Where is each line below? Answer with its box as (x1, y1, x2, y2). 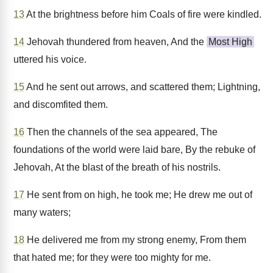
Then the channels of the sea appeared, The (24, 127, 218, 137)
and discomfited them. (13, 99, 108, 110)
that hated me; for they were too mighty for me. (13, 252, 211, 263)
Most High (208, 37, 252, 47)
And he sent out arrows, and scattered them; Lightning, (24, 82, 260, 92)
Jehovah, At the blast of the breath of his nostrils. (13, 162, 221, 172)
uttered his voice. (13, 54, 87, 65)
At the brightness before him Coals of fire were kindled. (24, 9, 261, 19)
